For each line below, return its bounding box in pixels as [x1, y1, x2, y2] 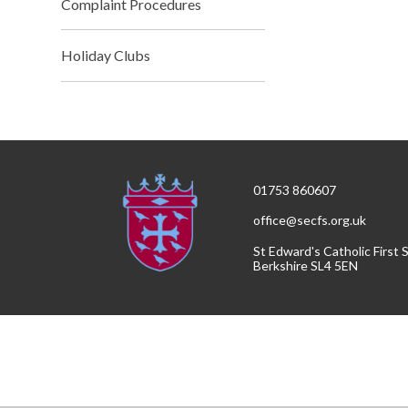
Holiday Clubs [61, 46, 151, 65]
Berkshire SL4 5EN [253, 257, 359, 273]
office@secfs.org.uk [253, 212, 367, 229]
